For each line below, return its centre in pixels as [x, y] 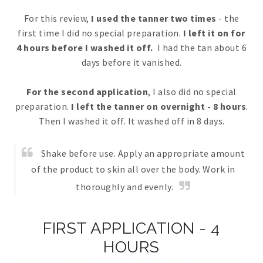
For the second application [87, 91]
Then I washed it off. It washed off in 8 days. [131, 121]
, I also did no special [192, 91]
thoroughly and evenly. [125, 186]
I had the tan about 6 [200, 47]
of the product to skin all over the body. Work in [133, 169]
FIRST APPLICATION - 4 [131, 228]
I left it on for [214, 33]
